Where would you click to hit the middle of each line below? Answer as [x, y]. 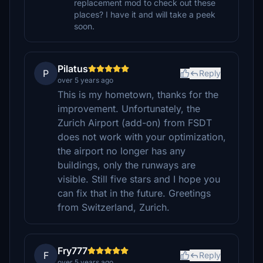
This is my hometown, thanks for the [138, 95]
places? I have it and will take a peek [145, 14]
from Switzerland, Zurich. [114, 207]
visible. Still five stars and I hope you [139, 179]
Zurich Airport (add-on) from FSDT [135, 123]
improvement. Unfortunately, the [129, 109]
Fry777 [73, 251]
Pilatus [73, 69]
